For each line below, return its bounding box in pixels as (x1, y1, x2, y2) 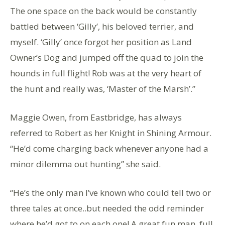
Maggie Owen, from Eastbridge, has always (10, 111, 182, 123)
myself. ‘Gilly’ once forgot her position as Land (10, 36, 192, 48)
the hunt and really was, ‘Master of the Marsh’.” (10, 82, 195, 94)
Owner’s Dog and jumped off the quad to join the (10, 51, 203, 63)
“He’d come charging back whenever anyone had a (10, 142, 208, 154)
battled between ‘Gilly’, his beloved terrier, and (10, 20, 194, 32)
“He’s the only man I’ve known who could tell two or (10, 186, 211, 198)
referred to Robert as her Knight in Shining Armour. (10, 127, 211, 139)
